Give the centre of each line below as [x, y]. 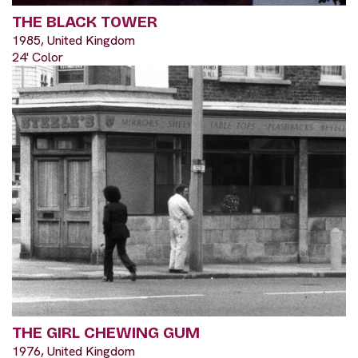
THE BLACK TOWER [85, 22]
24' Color [38, 58]
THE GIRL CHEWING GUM [106, 332]
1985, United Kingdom [74, 41]
